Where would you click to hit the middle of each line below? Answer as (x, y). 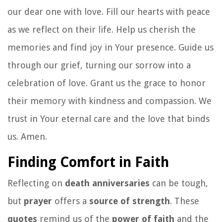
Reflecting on (36, 183)
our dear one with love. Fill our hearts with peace (109, 11)
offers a (71, 201)
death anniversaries (107, 183)
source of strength (130, 201)
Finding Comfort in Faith (88, 162)
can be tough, (179, 183)
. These (185, 201)
